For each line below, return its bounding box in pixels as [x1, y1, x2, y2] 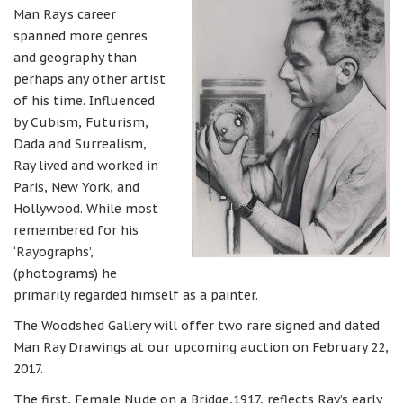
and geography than [13, 49, 137, 66]
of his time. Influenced [13, 93, 155, 109]
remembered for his [13, 222, 139, 238]
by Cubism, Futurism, [13, 114, 148, 130]
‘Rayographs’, [13, 244, 94, 260]
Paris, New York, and [13, 179, 139, 195]
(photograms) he [13, 265, 117, 282]
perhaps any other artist [13, 71, 166, 87]
